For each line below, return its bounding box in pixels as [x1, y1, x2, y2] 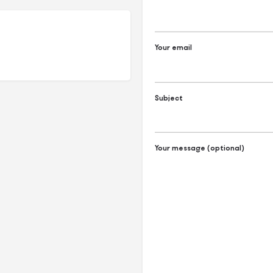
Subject [155, 93, 183, 102]
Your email [155, 43, 192, 52]
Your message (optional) [155, 143, 244, 153]
